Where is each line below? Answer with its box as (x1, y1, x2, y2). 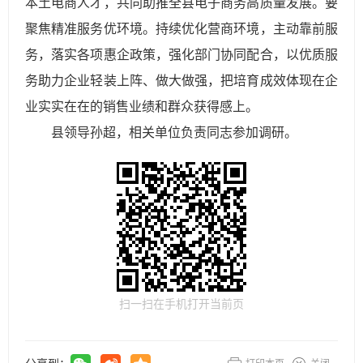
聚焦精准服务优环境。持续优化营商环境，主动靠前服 (25, 22, 338, 36)
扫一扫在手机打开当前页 (119, 297, 244, 311)
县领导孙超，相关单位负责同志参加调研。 (51, 126, 297, 140)
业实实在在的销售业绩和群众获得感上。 (25, 100, 258, 114)
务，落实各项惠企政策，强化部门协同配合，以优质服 (25, 48, 338, 62)
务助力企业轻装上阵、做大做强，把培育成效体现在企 (25, 74, 338, 88)
